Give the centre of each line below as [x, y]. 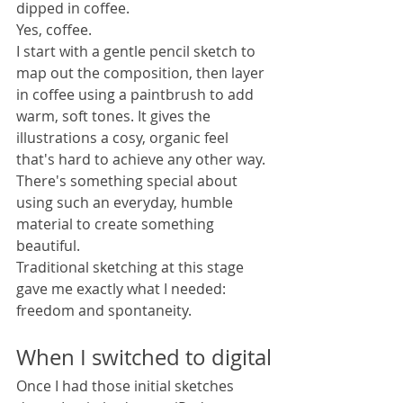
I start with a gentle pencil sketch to [138, 52]
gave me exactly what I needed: [123, 289]
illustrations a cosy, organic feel [124, 138]
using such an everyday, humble [126, 203]
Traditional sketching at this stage [132, 268]
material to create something [117, 224]
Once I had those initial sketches [127, 386]
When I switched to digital [144, 358]
